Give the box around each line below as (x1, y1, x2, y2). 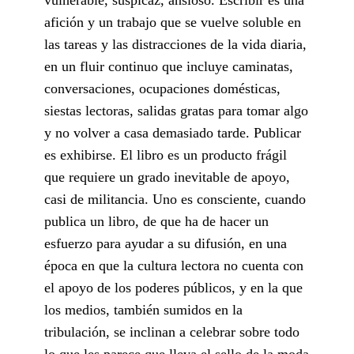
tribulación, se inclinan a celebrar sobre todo (44, 323, 299, 340)
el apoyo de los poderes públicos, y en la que (44, 279, 303, 296)
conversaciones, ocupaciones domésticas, (44, 80, 281, 96)
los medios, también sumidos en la (44, 301, 243, 318)
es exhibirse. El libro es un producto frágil (44, 146, 287, 163)
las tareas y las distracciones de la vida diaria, (44, 36, 307, 52)
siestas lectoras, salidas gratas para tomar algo (44, 102, 308, 119)
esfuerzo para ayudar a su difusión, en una (44, 235, 287, 251)
